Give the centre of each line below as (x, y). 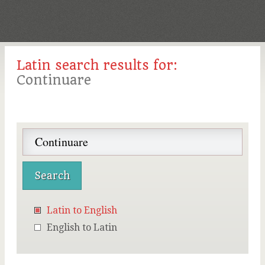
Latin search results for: (97, 65)
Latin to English (82, 210)
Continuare (54, 80)
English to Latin (82, 227)
